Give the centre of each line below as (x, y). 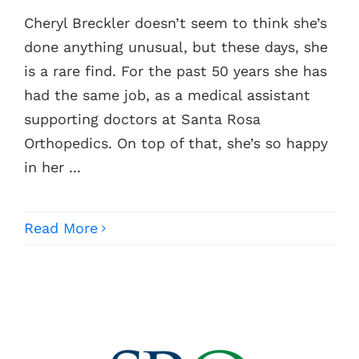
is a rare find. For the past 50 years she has (175, 71)
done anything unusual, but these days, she (176, 47)
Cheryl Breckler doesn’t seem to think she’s (175, 23)
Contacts (45, 40)
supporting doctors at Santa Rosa (142, 119)
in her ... (52, 167)
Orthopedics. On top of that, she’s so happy (176, 143)
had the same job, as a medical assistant (167, 95)
